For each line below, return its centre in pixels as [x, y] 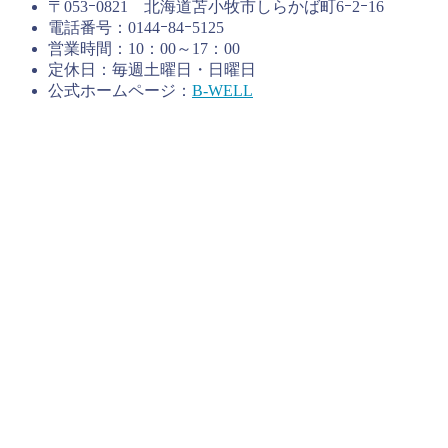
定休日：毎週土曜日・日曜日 [152, 69]
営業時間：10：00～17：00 [144, 48]
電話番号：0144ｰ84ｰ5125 [136, 27]
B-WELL [222, 90]
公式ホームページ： [120, 90]
